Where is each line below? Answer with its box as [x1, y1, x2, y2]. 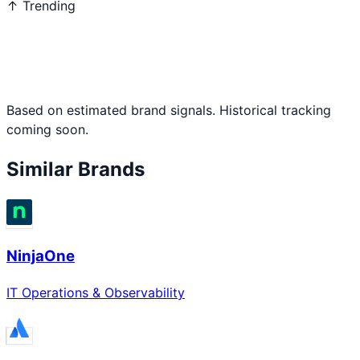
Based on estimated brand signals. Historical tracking [6, 101, 331, 118]
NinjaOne [6, 247, 75, 266]
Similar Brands [6, 157, 145, 181]
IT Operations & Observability [6, 284, 185, 301]
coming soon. [6, 121, 88, 137]
